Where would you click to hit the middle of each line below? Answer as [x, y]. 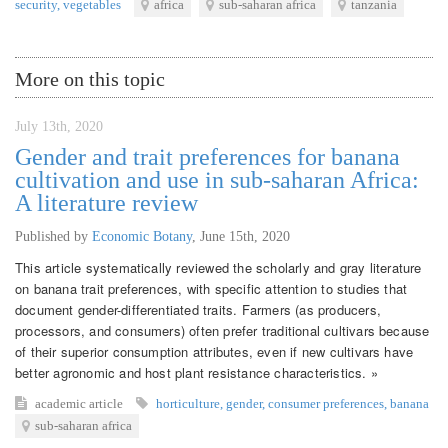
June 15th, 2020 [245, 236]
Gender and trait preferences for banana [207, 156]
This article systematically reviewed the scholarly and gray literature [218, 267]
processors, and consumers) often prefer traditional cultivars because [222, 330]
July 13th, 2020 [59, 126]
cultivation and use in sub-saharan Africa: [217, 179]
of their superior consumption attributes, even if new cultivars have [214, 351]
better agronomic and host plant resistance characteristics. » [196, 372]
